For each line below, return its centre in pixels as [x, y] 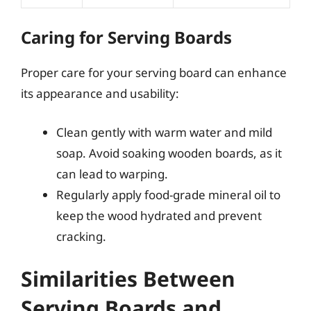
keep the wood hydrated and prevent [159, 215]
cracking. [81, 236]
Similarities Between [128, 279]
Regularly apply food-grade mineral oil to [168, 194]
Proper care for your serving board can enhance [154, 73]
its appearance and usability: [100, 93]
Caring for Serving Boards [126, 37]
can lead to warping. [112, 174]
